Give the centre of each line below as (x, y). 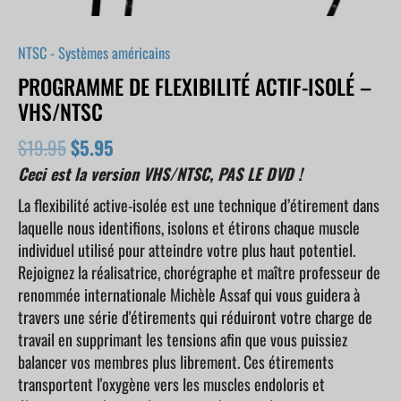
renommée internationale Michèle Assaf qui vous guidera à (189, 295)
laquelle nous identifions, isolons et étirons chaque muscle (189, 228)
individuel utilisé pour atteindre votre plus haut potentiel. (187, 250)
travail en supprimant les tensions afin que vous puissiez (183, 340)
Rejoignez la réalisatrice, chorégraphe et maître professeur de (199, 273)
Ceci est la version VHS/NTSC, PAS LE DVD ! (160, 174)
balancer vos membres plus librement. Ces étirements (176, 362)
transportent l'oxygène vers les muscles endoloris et (171, 384)
